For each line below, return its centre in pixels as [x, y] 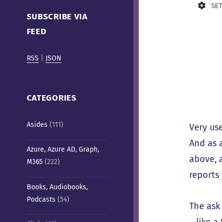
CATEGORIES [52, 98]
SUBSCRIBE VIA [57, 17]
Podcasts [41, 199]
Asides [37, 124]
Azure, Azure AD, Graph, [63, 150]
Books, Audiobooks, [57, 187]
